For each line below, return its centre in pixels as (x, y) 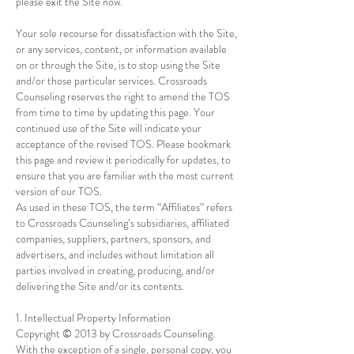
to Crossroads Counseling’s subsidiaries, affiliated (122, 223)
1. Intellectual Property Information (93, 318)
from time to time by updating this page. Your (115, 112)
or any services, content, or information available (121, 49)
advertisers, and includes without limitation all (115, 254)
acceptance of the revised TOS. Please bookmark (123, 144)
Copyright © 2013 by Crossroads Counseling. (115, 333)
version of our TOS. (59, 191)
